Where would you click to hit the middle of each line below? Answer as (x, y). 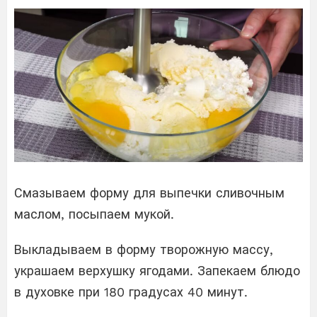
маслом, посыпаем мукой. (94, 214)
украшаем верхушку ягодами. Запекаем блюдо (157, 271)
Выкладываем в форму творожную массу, (144, 250)
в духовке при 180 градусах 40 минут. (131, 292)
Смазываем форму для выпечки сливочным (149, 193)
